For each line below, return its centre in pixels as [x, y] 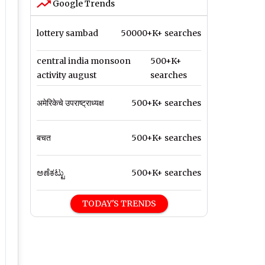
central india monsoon [84, 61]
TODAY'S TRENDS [119, 204]
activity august [67, 75]
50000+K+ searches [161, 33]
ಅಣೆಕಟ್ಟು [51, 173]
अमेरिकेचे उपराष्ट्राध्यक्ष [70, 103]
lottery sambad [67, 33]
